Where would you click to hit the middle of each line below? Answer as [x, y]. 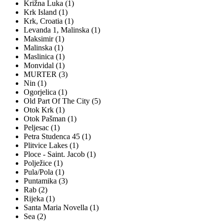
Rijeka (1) [39, 199]
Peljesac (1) [42, 128]
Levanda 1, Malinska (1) [62, 30]
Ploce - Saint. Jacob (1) [60, 154]
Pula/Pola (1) [44, 172]
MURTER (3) [46, 74]
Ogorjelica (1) [45, 92]
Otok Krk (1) [44, 110]
